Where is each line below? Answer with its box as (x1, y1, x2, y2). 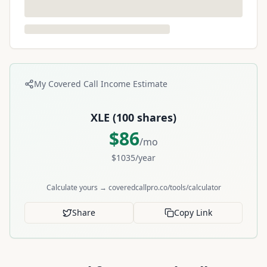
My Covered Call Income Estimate (34, 78, 167, 89)
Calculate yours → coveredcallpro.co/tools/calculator (46, 182, 221, 193)
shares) (134, 110, 176, 125)
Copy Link (173, 207, 212, 218)
